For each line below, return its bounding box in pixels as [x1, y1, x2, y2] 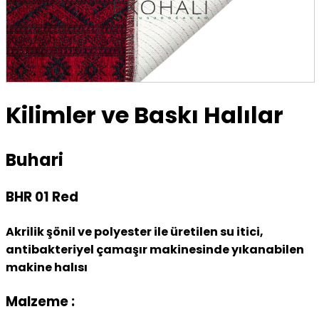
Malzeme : [6, 291, 75, 311]
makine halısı [6, 258, 88, 276]
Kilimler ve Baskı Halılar [6, 98, 283, 131]
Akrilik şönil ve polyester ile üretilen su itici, [6, 223, 263, 240]
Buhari [6, 148, 63, 172]
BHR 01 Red [6, 187, 78, 207]
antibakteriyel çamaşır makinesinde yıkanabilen [6, 241, 304, 258]
